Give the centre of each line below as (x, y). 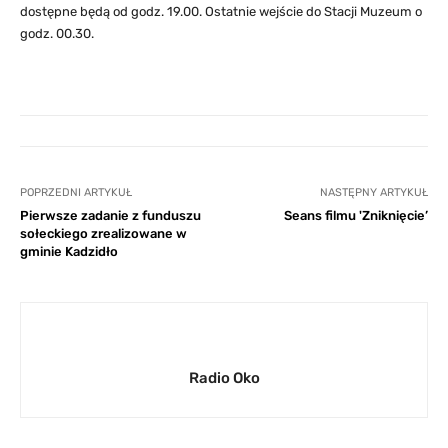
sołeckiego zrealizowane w (103, 233)
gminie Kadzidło (69, 251)
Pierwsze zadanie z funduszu (110, 215)
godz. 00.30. (57, 33)
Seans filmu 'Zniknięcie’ (355, 215)
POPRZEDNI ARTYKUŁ (76, 192)
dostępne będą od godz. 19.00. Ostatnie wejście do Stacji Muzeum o (221, 11)
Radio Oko (224, 377)
